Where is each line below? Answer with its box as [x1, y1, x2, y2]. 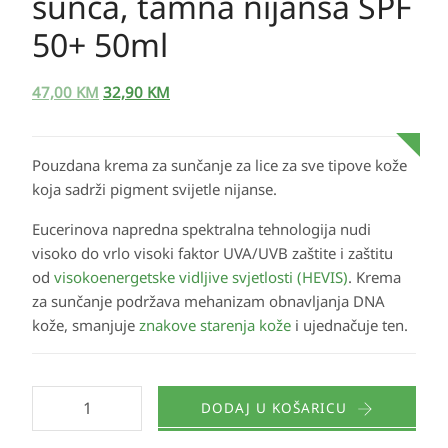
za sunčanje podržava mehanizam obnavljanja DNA [32, 291, 385, 312]
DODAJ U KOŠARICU [201, 399, 347, 418]
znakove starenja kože [139, 315, 291, 336]
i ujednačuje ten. [291, 315, 408, 336]
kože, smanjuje [32, 315, 139, 336]
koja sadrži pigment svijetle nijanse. [32, 179, 277, 200]
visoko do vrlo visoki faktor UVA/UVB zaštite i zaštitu [32, 243, 393, 264]
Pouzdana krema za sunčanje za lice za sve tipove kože [32, 155, 407, 176]
